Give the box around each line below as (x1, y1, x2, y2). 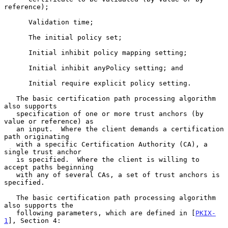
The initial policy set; (4, 33, 28, 41)
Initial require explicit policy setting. (4, 79, 28, 87)
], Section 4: (8, 216, 61, 224)
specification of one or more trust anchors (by (4, 109, 16, 118)
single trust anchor (4, 148, 81, 156)
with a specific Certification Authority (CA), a (4, 140, 16, 148)
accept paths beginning (4, 163, 94, 171)
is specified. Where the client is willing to (4, 155, 16, 163)
